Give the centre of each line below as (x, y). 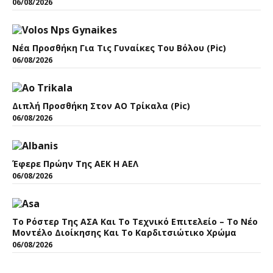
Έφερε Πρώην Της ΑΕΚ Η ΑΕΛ (75, 164)
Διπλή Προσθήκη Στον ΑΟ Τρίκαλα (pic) (101, 106)
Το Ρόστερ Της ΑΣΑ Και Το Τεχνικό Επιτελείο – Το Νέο (135, 222)
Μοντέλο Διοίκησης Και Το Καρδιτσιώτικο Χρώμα (124, 233)
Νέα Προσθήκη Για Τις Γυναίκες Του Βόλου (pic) (119, 48)
